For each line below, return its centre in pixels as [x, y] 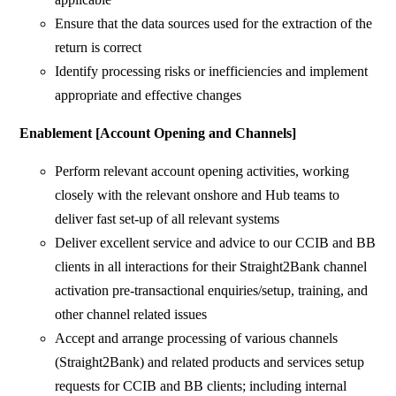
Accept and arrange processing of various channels [197, 339]
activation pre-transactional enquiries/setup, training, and [212, 291]
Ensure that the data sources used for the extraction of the [214, 24]
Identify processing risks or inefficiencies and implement [212, 72]
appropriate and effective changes [148, 95]
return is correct [99, 48]
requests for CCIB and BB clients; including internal [201, 386]
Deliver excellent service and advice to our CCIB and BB [216, 243]
